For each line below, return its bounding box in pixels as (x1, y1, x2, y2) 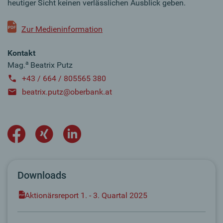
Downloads (17, 169, 66, 181)
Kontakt (7, 48, 35, 58)
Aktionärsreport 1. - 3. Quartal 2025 (25, 190, 148, 200)
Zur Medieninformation (21, 24, 103, 34)
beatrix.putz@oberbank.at (22, 87, 112, 97)
